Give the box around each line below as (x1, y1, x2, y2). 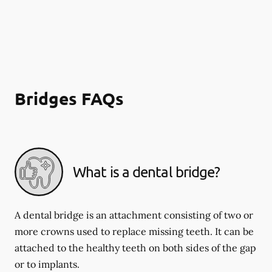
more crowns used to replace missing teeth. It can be (15, 225, 254, 237)
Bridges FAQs (15, 87, 124, 109)
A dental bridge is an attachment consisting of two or (15, 209, 253, 221)
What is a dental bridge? (73, 163, 220, 180)
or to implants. (15, 258, 80, 270)
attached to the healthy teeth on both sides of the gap (15, 242, 256, 254)
